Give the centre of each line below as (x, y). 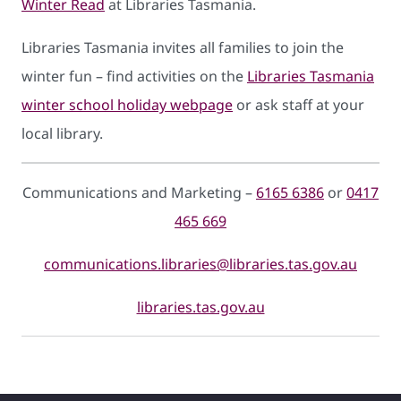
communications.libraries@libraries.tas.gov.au (200, 264)
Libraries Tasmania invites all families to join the (183, 47)
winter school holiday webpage (127, 104)
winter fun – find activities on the (134, 76)
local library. (62, 133)
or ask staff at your (299, 104)
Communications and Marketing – (139, 192)
